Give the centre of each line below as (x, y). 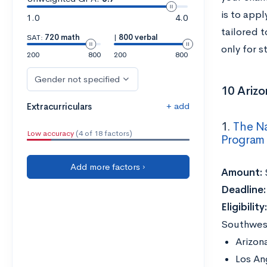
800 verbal (138, 37)
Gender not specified (77, 79)
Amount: (241, 173)
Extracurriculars (60, 106)
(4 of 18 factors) (103, 133)
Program (243, 140)
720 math (62, 37)
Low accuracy (50, 133)
